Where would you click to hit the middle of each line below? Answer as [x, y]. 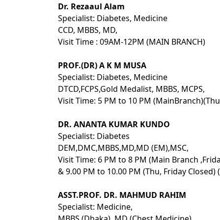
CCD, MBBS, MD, [88, 30]
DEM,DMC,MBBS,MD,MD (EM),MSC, [123, 148]
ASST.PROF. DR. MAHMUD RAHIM [122, 195]
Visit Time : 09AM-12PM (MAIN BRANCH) [132, 42]
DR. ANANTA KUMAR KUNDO [114, 124]
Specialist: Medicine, [95, 207]
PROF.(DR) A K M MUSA [102, 65]
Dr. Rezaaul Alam [91, 6]
